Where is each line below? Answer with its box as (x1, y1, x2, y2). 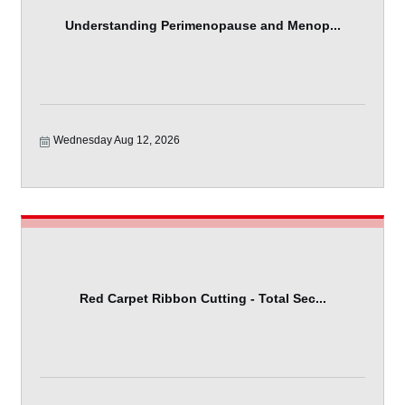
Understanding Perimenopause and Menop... (64, 17, 341, 33)
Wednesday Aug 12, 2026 (53, 134, 180, 146)
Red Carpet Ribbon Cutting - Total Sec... (79, 290, 326, 306)
